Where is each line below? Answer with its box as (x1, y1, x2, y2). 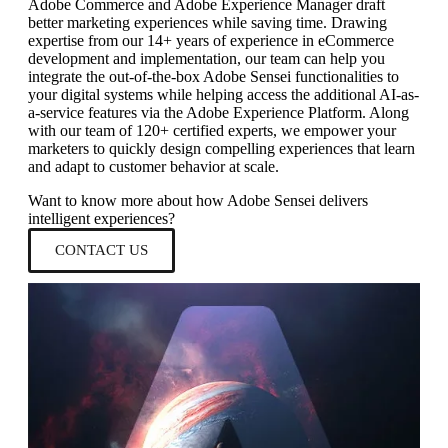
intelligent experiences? (28, 209, 175, 227)
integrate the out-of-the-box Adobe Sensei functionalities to (28, 67, 399, 85)
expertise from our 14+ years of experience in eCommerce (28, 31, 394, 49)
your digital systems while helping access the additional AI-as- (28, 85, 419, 103)
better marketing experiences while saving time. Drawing (28, 13, 387, 31)
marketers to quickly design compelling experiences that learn (28, 139, 415, 157)
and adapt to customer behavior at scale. (28, 157, 279, 175)
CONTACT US (55, 241, 148, 258)
